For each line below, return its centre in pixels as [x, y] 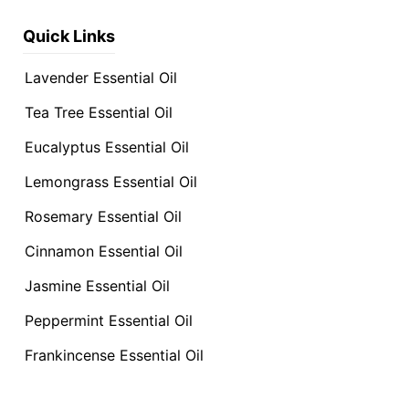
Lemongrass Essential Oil [111, 182]
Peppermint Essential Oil [109, 320]
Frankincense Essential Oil [114, 355]
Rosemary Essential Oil [103, 216]
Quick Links [69, 36]
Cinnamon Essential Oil [104, 251]
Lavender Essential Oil [101, 78]
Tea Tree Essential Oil [99, 112]
